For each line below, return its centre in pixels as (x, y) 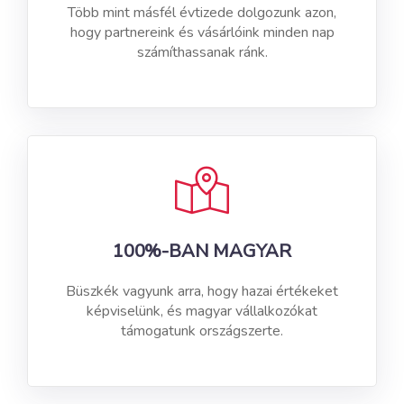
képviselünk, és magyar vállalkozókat (202, 312)
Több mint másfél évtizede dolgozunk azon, (202, 13)
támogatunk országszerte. (202, 331)
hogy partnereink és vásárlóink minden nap (202, 33)
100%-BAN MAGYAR (202, 252)
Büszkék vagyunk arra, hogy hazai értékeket (202, 292)
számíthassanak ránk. (202, 53)
